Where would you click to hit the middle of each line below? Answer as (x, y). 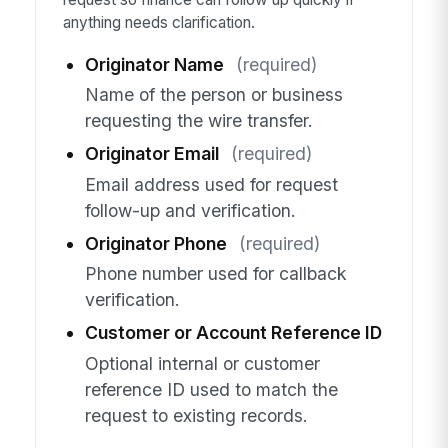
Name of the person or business (213, 95)
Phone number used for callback (215, 274)
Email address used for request (211, 184)
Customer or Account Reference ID (233, 333)
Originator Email (151, 154)
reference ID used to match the (211, 389)
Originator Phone (155, 243)
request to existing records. (196, 415)
